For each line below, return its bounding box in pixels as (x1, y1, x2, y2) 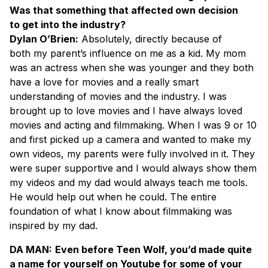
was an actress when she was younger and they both (10, 61, 254, 74)
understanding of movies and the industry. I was (10, 90, 227, 102)
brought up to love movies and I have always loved (10, 104, 242, 117)
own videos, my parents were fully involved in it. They (10, 147, 255, 160)
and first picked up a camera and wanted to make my (10, 133, 251, 145)
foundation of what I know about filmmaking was (10, 205, 232, 217)
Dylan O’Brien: (10, 32, 78, 45)
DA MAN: (10, 243, 52, 255)
